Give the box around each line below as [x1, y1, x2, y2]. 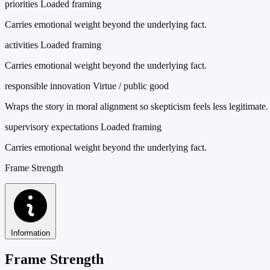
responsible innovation [5, 80, 90, 91]
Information [11, 228, 50, 237]
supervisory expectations [5, 121, 98, 132]
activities [5, 39, 38, 50]
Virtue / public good [93, 80, 169, 91]
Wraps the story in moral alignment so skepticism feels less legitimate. [5, 101, 268, 111]
